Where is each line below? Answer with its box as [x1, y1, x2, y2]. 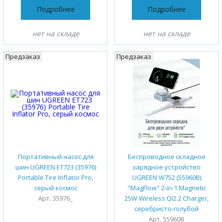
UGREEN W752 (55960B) [132, 172, 201, 182]
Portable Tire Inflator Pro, [18, 172, 93, 182]
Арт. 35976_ [38, 193, 73, 203]
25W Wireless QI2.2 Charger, [124, 193, 209, 203]
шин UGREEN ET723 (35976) [15, 162, 96, 171]
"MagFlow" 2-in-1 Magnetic [127, 183, 206, 192]
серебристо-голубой [134, 204, 199, 213]
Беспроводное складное [127, 152, 206, 161]
